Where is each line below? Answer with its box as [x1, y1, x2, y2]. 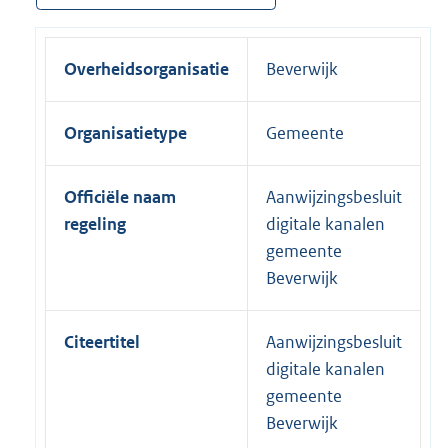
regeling [64, 212, 126, 235]
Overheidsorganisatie [64, 57, 229, 80]
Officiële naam [64, 185, 176, 208]
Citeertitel [64, 330, 140, 353]
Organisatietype [64, 121, 187, 144]
